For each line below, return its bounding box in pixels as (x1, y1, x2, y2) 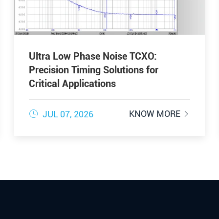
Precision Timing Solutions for (29, 64, 159, 76)
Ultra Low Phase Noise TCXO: (29, 50, 157, 62)
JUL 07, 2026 (41, 109, 94, 119)
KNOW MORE (129, 108, 182, 119)
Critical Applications (29, 77, 116, 89)
